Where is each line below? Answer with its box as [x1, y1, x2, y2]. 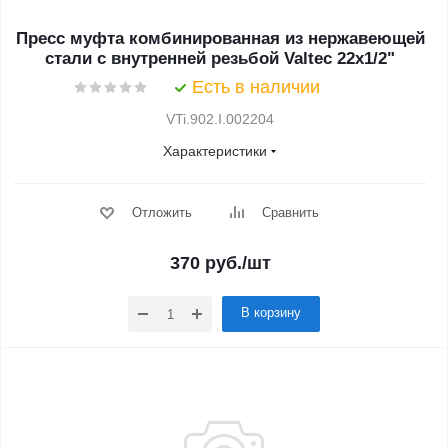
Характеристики [163, 143, 267, 159]
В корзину [241, 305, 301, 320]
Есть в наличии [192, 77, 320, 97]
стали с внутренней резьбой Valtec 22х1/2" [45, 49, 395, 68]
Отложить [131, 205, 192, 220]
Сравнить [261, 205, 319, 220]
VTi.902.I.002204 [166, 111, 274, 127]
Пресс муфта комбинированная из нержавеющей [15, 29, 425, 48]
